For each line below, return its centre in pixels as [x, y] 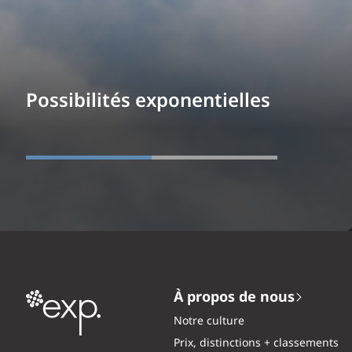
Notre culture [209, 321]
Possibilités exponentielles [148, 101]
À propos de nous [235, 297]
